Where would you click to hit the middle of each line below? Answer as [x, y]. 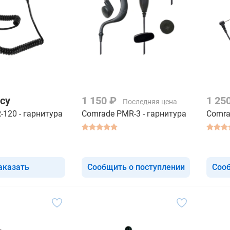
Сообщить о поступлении [136, 167]
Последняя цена [150, 101]
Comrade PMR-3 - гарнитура [134, 113]
